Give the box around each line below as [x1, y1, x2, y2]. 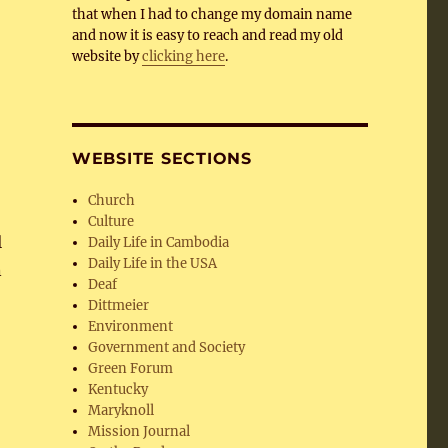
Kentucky [88, 381, 149, 398]
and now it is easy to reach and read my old [71, 27, 343, 44]
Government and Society [88, 339, 246, 356]
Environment [88, 318, 174, 335]
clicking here [141, 48, 225, 65]
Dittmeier [88, 297, 150, 314]
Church [88, 192, 136, 209]
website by [71, 48, 142, 65]
